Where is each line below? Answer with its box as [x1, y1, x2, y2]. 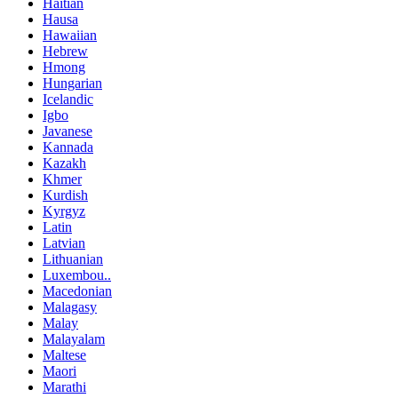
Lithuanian [43, 251, 103, 267]
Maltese [43, 347, 86, 363]
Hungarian [43, 76, 102, 92]
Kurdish [43, 187, 88, 203]
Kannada [43, 139, 93, 155]
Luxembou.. [43, 267, 111, 283]
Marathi [43, 379, 86, 395]
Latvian [43, 235, 85, 251]
